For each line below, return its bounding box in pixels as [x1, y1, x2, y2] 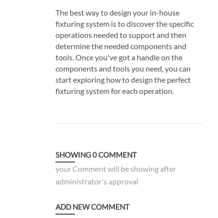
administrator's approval [55, 176, 138, 186]
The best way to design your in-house [55, 7, 180, 17]
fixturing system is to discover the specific [55, 18, 194, 28]
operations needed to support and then [55, 30, 186, 39]
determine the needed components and [55, 41, 186, 51]
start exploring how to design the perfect [55, 74, 191, 84]
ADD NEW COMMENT [55, 202, 129, 211]
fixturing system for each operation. [55, 86, 174, 95]
